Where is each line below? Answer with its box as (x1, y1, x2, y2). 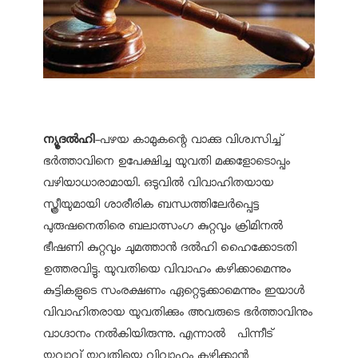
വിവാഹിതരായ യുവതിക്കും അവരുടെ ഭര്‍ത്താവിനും (43, 304, 312, 320)
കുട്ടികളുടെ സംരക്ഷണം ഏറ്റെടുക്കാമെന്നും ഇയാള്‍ (43, 283, 304, 298)
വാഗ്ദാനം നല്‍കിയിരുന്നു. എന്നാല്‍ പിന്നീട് (43, 326, 273, 341)
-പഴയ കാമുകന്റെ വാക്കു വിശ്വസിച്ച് (94, 132, 281, 147)
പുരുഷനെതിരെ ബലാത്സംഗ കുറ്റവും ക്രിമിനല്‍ (43, 218, 283, 233)
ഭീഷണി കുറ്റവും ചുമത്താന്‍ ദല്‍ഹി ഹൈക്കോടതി (43, 240, 296, 255)
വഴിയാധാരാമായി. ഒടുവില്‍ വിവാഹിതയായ (43, 175, 273, 190)
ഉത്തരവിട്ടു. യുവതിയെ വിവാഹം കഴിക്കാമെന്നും (43, 261, 291, 276)
